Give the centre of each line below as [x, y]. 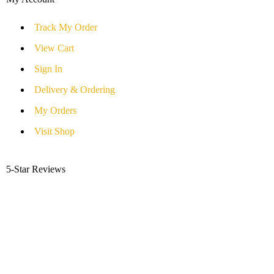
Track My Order [66, 27]
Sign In [48, 69]
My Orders [55, 110]
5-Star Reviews [36, 169]
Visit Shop [54, 131]
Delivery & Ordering [75, 90]
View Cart [54, 48]
